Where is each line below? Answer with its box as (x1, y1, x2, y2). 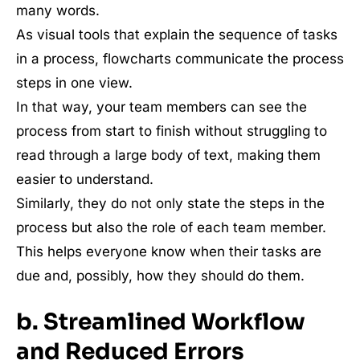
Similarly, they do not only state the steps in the (16, 195, 325, 211)
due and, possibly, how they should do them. (16, 268, 305, 284)
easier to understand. (16, 171, 153, 187)
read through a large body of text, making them (16, 147, 321, 163)
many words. (16, 2, 100, 18)
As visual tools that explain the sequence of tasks (16, 27, 337, 43)
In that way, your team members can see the (16, 99, 307, 115)
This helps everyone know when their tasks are (16, 243, 321, 260)
